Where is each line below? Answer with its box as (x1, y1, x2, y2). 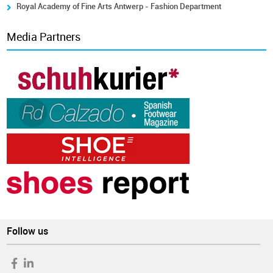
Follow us (7, 225, 49, 237)
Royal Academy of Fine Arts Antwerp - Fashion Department (16, 2, 222, 11)
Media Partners (7, 30, 81, 44)
